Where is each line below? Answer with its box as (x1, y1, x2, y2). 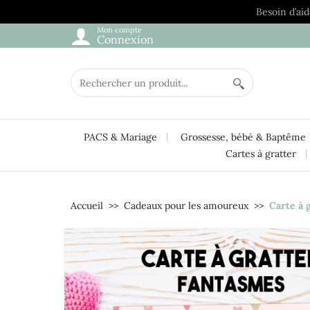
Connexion (97, 33, 154, 46)
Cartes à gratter (225, 147, 296, 160)
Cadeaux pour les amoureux (124, 199, 248, 212)
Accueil (71, 199, 103, 212)
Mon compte (97, 25, 142, 35)
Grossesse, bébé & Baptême (181, 131, 306, 143)
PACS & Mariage (84, 131, 157, 143)
